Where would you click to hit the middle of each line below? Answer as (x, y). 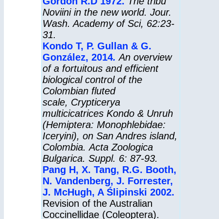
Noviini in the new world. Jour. (107, 12)
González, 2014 (78, 57)
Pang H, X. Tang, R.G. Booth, (109, 170)
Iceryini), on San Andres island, (110, 136)
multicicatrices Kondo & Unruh (108, 113)
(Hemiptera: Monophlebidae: (104, 125)
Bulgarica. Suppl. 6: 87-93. (100, 158)
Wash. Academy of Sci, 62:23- (109, 23)
